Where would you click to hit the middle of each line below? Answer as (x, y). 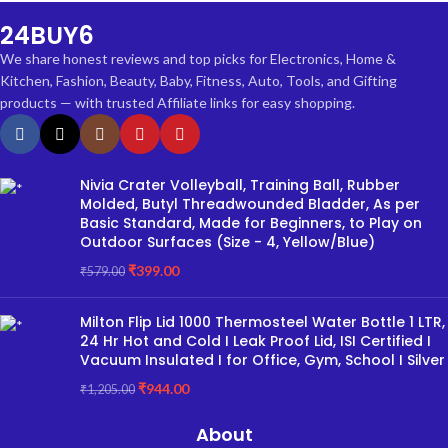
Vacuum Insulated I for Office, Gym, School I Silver (262, 360)
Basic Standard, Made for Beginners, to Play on (251, 223)
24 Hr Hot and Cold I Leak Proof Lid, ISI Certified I (255, 341)
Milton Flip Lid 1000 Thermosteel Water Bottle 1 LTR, (262, 322)
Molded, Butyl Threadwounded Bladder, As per (250, 204)
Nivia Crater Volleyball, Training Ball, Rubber (240, 185)
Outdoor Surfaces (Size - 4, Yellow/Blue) (227, 242)
